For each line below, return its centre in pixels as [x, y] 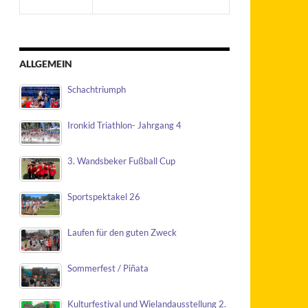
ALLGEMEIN [46, 64]
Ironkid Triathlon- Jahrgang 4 [124, 125]
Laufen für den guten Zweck [122, 233]
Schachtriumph [97, 90]
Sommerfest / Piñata [108, 268]
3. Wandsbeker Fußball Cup [121, 161]
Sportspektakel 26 [104, 197]
